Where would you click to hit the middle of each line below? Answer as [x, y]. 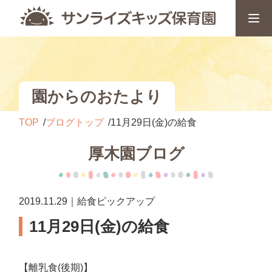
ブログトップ [75, 122]
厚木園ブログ [136, 154]
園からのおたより [97, 96]
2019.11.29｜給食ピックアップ [87, 201]
